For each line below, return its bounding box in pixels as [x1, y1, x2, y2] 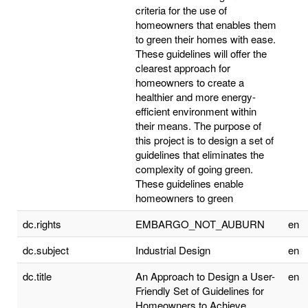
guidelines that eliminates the [135, 146, 264, 162]
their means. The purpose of [135, 118, 261, 133]
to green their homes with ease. [135, 31, 276, 46]
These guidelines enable [135, 175, 243, 190]
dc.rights [23, 216, 61, 231]
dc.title [23, 268, 52, 283]
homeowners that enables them [135, 16, 276, 32]
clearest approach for [135, 60, 230, 75]
